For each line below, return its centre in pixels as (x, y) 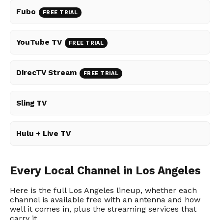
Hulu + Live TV (43, 134)
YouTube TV (39, 42)
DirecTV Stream (46, 73)
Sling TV (31, 103)
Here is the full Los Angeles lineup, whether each (103, 191)
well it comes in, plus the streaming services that (103, 209)
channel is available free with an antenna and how (105, 200)
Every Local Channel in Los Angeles (105, 171)
